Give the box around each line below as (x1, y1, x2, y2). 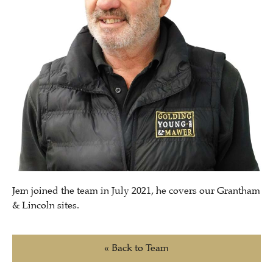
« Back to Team (104, 242, 169, 254)
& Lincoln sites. (12, 199, 82, 211)
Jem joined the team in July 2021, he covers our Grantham (12, 185, 260, 197)
